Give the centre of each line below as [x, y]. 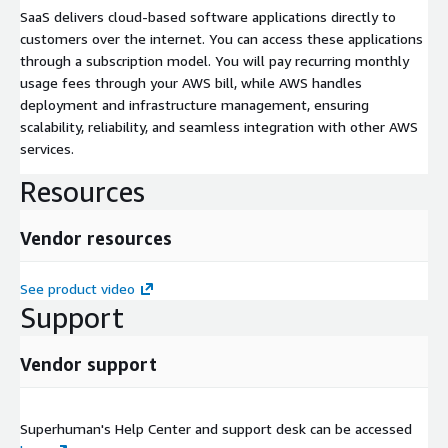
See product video [77, 288]
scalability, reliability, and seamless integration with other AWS [219, 126]
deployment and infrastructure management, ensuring [194, 104]
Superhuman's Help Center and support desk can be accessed [216, 428]
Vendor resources [96, 237]
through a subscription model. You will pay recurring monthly [214, 60]
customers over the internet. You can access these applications [221, 38]
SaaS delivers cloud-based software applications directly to [208, 16]
